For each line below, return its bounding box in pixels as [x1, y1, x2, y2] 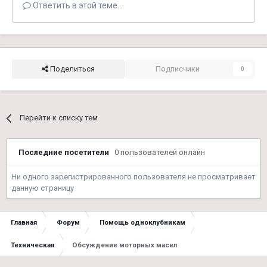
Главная [11, 218, 37, 227]
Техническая [11, 241, 54, 250]
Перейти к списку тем [20, 113, 98, 123]
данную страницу [11, 184, 74, 193]
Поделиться [48, 64, 95, 74]
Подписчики [156, 64, 200, 74]
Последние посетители [18, 148, 114, 157]
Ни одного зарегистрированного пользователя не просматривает [11, 172, 256, 182]
